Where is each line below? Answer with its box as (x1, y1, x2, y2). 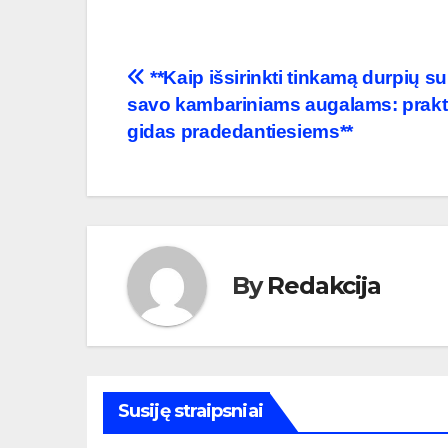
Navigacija (126, 64, 283, 104)
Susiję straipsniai (118, 399, 263, 422)
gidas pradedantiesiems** (127, 120, 353, 142)
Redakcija (267, 271, 381, 301)
